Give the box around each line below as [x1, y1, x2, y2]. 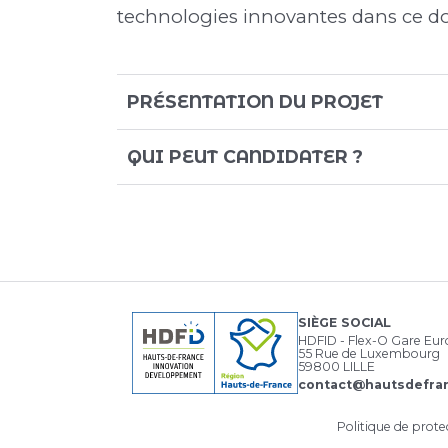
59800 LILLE [298, 358, 375, 374]
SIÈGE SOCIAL [298, 314, 391, 330]
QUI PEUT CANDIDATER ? [127, 146, 363, 167]
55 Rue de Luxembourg [298, 345, 440, 361]
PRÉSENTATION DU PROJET [127, 91, 383, 112]
